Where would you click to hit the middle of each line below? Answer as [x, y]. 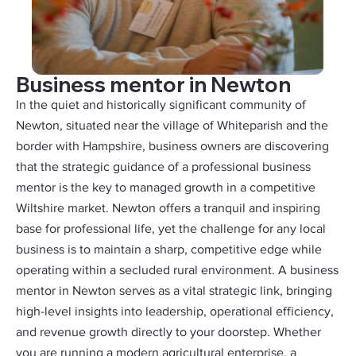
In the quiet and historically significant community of [161, 106]
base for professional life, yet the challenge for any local [171, 230]
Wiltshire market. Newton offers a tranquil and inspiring [168, 209]
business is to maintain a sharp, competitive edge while [169, 250]
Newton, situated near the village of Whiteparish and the [172, 126]
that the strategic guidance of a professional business [163, 168]
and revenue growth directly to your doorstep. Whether [168, 333]
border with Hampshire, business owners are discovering [172, 147]
